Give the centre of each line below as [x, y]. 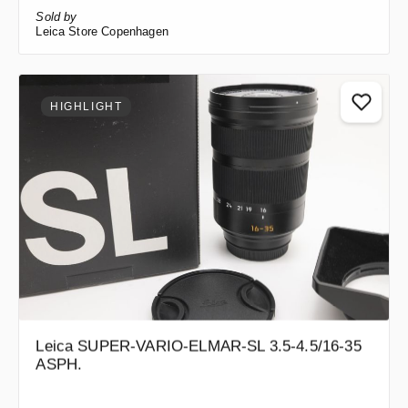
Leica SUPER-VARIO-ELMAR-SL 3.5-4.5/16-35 [199, 346]
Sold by [56, 17]
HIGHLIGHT [87, 105]
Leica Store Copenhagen [102, 32]
